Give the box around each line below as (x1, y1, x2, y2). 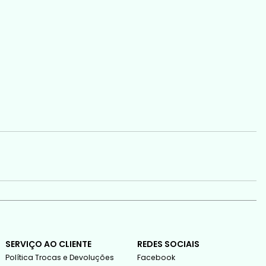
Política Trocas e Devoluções (5, 252, 114, 262)
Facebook (137, 252, 175, 262)
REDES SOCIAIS (137, 237, 199, 250)
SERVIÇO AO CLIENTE (5, 237, 91, 250)
